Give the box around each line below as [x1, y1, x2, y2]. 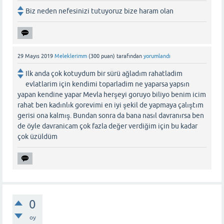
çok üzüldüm [17, 132, 57, 141]
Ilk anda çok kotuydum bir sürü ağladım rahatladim [25, 69, 182, 78]
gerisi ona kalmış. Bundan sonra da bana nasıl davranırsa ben [17, 111, 204, 120]
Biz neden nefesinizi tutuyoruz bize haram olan [25, 7, 173, 15]
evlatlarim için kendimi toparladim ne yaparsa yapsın [25, 80, 189, 88]
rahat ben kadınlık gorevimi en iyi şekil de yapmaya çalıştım [17, 101, 203, 109]
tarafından [116, 53, 142, 59]
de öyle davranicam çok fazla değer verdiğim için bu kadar [17, 122, 197, 130]
